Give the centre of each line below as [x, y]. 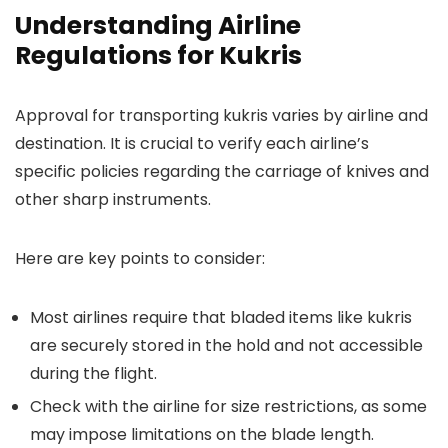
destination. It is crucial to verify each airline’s [192, 143]
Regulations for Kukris [158, 55]
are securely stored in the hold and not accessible [226, 345]
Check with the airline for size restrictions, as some [228, 406]
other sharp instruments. [113, 199]
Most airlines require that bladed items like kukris [221, 317]
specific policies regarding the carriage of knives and [222, 171]
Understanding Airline [158, 25]
